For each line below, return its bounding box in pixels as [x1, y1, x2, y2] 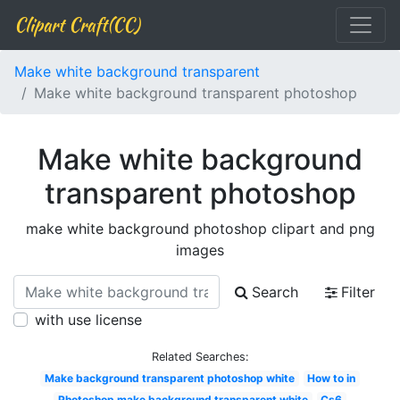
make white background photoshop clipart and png [25, 220, 375, 237]
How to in [307, 371, 356, 385]
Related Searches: [151, 350, 249, 363]
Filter [341, 283, 375, 301]
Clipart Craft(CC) [14, 12, 139, 37]
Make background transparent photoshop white [44, 371, 295, 385]
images [176, 241, 224, 259]
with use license [35, 311, 142, 329]
